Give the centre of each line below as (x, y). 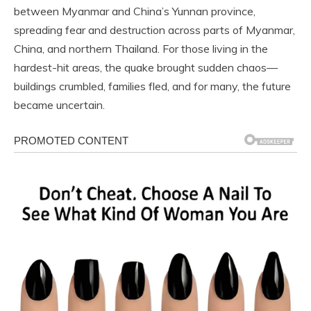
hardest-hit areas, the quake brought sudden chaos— (146, 68)
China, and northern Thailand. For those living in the (141, 49)
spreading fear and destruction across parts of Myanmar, (154, 30)
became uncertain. (59, 105)
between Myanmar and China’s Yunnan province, (135, 11)
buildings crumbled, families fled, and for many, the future (152, 86)
